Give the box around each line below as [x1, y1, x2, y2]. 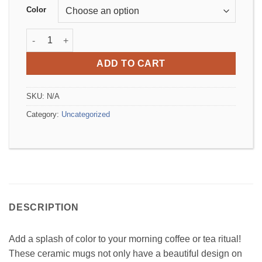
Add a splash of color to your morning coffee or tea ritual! [9, 233, 241, 244]
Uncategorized [61, 110, 110, 119]
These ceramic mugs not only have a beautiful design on [9, 248, 242, 258]
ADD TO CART [96, 58, 166, 69]
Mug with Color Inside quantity [26, 30, 149, 40]
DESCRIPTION [9, 202, 79, 212]
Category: [26, 110, 61, 119]
